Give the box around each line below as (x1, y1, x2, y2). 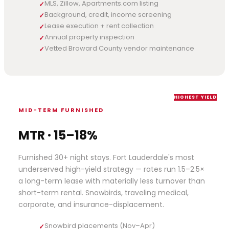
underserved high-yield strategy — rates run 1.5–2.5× (18, 164, 204, 174)
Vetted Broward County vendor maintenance (44, 43, 194, 53)
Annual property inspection (44, 32, 134, 42)
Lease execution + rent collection (44, 20, 154, 31)
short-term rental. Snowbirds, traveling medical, (18, 187, 189, 198)
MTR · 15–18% (18, 126, 98, 144)
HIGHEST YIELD (174, 94, 217, 100)
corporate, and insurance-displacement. (18, 199, 164, 210)
